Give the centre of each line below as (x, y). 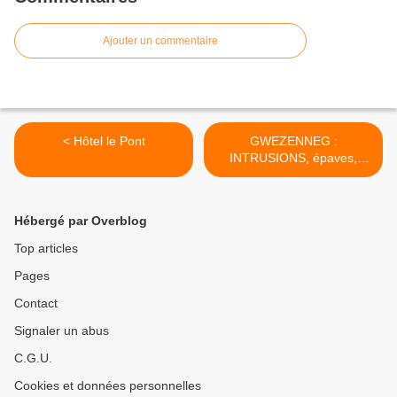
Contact (36, 303)
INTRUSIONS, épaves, (293, 157)
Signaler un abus (62, 330)
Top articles (46, 248)
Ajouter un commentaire (160, 40)
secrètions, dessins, (293, 174)
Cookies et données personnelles (108, 385)
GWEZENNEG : (293, 140)
